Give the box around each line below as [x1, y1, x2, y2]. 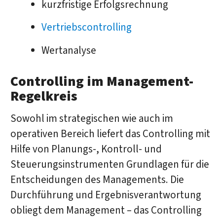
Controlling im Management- [10, 71, 193, 91]
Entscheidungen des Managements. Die [10, 173, 184, 187]
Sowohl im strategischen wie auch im [10, 111, 173, 126]
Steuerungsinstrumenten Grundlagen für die [10, 157, 209, 172]
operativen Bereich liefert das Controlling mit [10, 127, 210, 142]
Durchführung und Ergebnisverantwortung [10, 188, 201, 203]
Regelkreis [10, 86, 77, 106]
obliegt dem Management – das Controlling [10, 203, 202, 218]
